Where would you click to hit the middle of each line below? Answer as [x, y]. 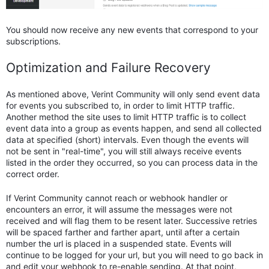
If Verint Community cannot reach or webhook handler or [117, 198]
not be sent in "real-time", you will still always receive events [124, 151]
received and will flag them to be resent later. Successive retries [131, 220]
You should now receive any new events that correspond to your [132, 29]
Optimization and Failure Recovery [108, 67]
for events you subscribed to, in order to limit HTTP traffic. [120, 105]
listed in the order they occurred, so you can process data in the [132, 162]
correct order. [33, 174]
